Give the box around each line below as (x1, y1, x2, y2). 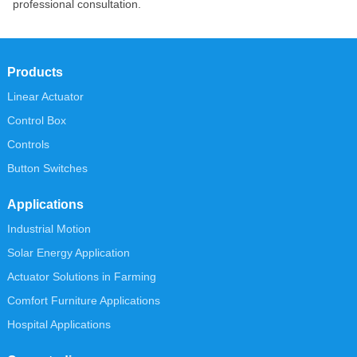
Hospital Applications (6, 317, 111, 331)
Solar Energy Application (6, 245, 130, 259)
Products (6, 65, 63, 79)
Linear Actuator (6, 89, 84, 103)
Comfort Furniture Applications (6, 293, 160, 307)
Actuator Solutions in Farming (6, 269, 156, 283)
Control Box (6, 113, 66, 127)
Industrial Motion (6, 222, 91, 235)
